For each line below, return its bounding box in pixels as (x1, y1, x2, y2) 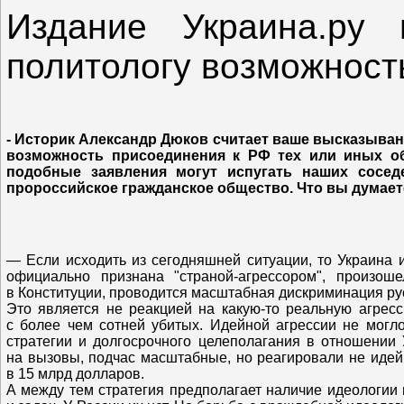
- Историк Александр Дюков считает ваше (6, 132, 313, 148)
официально (6, 268, 101, 284)
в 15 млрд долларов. (6, 365, 144, 381)
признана (100, 268, 164, 284)
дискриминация (279, 284, 383, 300)
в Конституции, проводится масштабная (6, 284, 279, 300)
